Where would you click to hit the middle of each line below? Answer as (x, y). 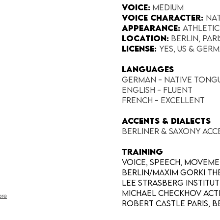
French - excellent (163, 100)
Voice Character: (164, 18)
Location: (145, 38)
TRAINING (142, 152)
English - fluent (157, 90)
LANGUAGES (148, 69)
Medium (167, 7)
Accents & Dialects (166, 121)
